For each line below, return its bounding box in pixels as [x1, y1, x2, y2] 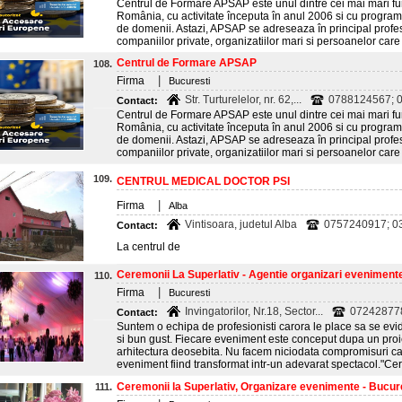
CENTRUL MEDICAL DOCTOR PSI [117, 175, 290, 188]
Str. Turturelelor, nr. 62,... [185, 93, 301, 106]
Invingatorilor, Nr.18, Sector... [185, 305, 323, 318]
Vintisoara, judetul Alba [185, 218, 297, 231]
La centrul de [117, 240, 180, 253]
